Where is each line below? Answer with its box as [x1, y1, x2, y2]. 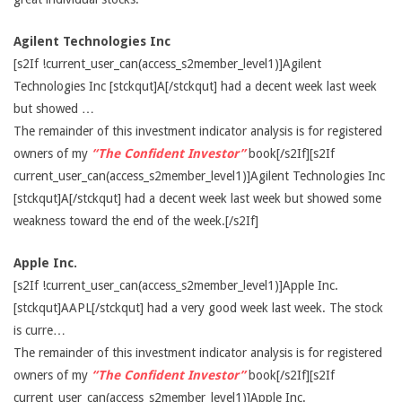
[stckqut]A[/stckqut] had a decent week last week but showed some [13, 191, 381, 205]
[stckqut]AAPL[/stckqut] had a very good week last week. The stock [13, 301, 383, 315]
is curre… [13, 323, 66, 337]
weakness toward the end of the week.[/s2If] [13, 214, 258, 228]
